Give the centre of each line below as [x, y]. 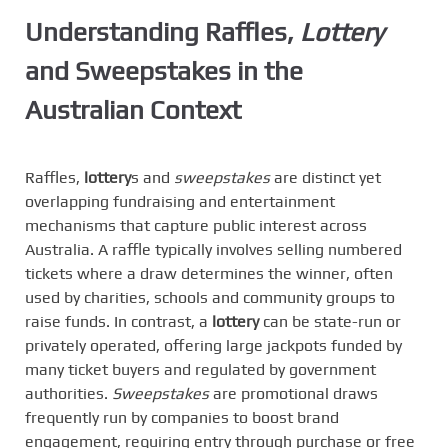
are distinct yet [325, 177]
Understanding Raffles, [162, 31]
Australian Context [133, 109]
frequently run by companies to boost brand [182, 417]
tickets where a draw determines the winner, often [209, 273]
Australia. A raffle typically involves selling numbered [213, 249]
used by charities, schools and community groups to [210, 297]
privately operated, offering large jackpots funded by [213, 345]
